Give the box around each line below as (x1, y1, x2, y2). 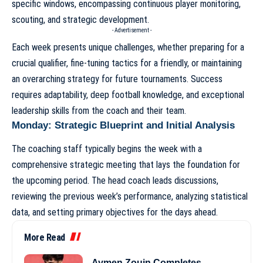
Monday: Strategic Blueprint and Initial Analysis (12, 119, 235, 131)
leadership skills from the (12, 104, 106, 116)
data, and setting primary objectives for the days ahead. (12, 206, 218, 218)
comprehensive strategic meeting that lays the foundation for (12, 159, 240, 170)
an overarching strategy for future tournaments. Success (12, 73, 222, 85)
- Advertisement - (112, 26, 151, 33)
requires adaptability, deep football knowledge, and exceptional (12, 89, 244, 100)
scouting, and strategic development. (12, 14, 149, 25)
